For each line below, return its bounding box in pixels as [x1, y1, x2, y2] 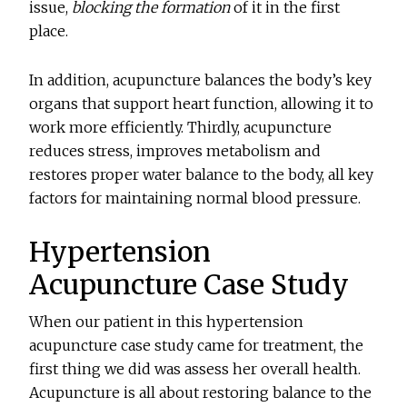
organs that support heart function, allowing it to [29, 94, 374, 114]
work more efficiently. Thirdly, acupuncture [29, 118, 333, 137]
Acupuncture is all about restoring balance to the [29, 383, 372, 402]
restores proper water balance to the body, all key [29, 165, 374, 184]
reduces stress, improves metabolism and [29, 142, 322, 161]
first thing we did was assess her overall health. [29, 360, 362, 379]
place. [29, 22, 69, 41]
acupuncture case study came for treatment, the [29, 336, 364, 355]
